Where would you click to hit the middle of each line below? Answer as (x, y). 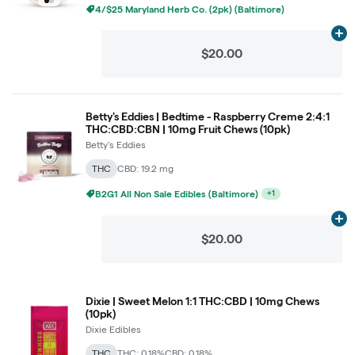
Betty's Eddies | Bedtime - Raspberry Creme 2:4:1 (208, 116)
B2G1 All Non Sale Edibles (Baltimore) (177, 193)
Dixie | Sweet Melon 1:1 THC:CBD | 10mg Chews (202, 301)
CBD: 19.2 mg (145, 168)
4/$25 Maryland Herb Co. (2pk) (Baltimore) (190, 9)
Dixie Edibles (113, 329)
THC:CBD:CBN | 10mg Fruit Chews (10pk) (188, 129)
